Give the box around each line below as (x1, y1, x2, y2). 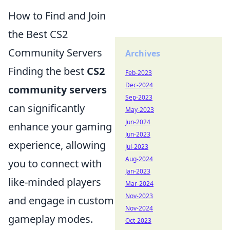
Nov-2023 (125, 191, 153, 200)
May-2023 (125, 105, 154, 114)
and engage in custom (8, 193, 114, 207)
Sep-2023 (125, 93, 152, 102)
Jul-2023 (125, 142, 148, 151)
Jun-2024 (125, 118, 150, 126)
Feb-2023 (125, 68, 152, 77)
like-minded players (8, 175, 101, 189)
